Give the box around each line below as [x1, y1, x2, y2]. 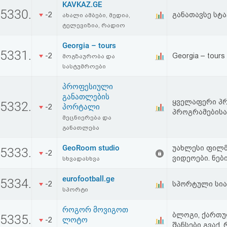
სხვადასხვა [62, 155, 100, 162]
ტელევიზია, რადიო [62, 22, 125, 29]
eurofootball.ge [62, 174, 115, 183]
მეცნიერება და [62, 114, 111, 121]
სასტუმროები [62, 63, 106, 70]
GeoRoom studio [62, 143, 120, 153]
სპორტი [62, 186, 88, 193]
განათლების [62, 92, 109, 101]
